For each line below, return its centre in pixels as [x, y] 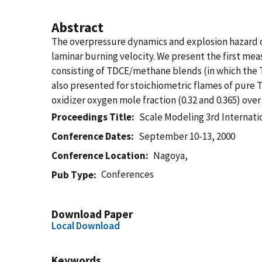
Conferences [128, 174]
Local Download [86, 226]
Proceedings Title [92, 117]
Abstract [77, 27]
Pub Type [73, 175]
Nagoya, [171, 156]
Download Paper [92, 214]
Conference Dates [91, 136]
